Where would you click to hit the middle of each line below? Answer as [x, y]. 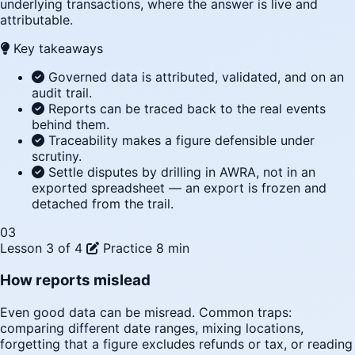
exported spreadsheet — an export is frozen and [179, 188]
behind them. [71, 125]
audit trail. [62, 93]
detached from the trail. [103, 204]
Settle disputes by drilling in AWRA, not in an [182, 172]
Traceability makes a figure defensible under [181, 141]
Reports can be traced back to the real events [187, 109]
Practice [128, 248]
